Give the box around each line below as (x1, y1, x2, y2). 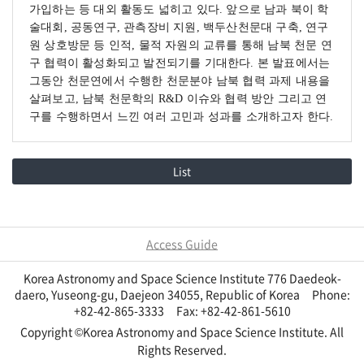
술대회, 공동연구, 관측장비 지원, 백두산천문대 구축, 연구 (29, 21, 329, 33)
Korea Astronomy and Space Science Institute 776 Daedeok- (23, 270, 341, 286)
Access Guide (146, 236, 218, 252)
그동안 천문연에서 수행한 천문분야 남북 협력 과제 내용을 (29, 75, 331, 87)
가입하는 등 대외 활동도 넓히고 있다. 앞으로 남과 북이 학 (29, 3, 329, 15)
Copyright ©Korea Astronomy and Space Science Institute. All (20, 323, 344, 340)
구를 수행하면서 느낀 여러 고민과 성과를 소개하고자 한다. (29, 110, 334, 123)
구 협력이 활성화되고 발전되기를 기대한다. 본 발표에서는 (29, 57, 331, 69)
